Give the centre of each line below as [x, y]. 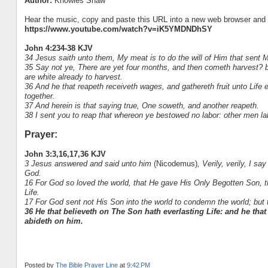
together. [39, 96]
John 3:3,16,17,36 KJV [65, 154]
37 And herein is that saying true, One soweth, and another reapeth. [141, 105]
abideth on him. [54, 221]
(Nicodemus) [175, 163]
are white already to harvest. [73, 77]
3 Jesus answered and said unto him [89, 163]
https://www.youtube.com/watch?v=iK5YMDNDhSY [118, 29]
